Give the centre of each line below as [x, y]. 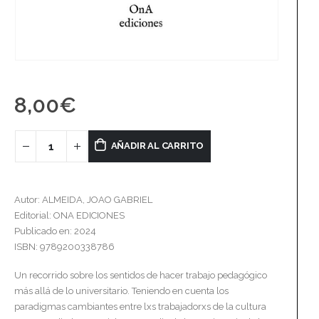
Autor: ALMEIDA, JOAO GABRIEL [83, 199]
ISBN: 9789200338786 [64, 246]
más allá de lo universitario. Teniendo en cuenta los [121, 291]
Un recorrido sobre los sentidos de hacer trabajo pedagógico [141, 276]
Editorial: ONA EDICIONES [69, 215]
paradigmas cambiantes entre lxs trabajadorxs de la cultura [140, 307]
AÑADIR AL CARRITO [157, 146]
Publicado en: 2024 [55, 231]
